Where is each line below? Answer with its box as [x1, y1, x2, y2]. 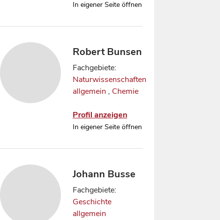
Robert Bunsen [73, 45, 142, 58]
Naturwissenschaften [73, 74, 146, 85]
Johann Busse [73, 167, 136, 181]
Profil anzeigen [73, 110, 127, 120]
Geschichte [73, 196, 111, 207]
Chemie [112, 86, 138, 97]
